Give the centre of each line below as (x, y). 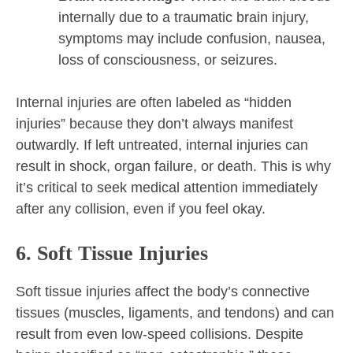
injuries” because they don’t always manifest (154, 124)
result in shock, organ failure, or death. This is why (173, 167)
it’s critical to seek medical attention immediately (167, 188)
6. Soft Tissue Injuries (112, 254)
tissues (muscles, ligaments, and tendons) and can (175, 313)
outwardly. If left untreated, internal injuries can (162, 145)
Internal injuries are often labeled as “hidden (154, 103)
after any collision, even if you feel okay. (141, 209)
